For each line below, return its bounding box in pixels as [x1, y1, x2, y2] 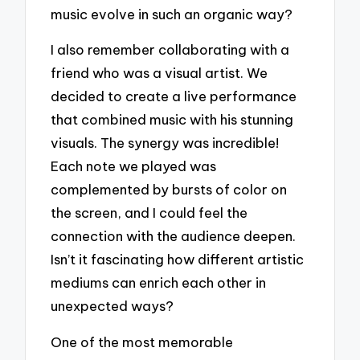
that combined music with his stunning [51, 111, 294, 129]
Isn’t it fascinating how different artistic [51, 251, 305, 268]
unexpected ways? [51, 297, 174, 315]
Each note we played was [51, 157, 217, 175]
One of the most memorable [51, 333, 234, 350]
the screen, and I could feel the [51, 204, 248, 222]
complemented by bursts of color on [51, 181, 288, 198]
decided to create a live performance [51, 88, 297, 105]
